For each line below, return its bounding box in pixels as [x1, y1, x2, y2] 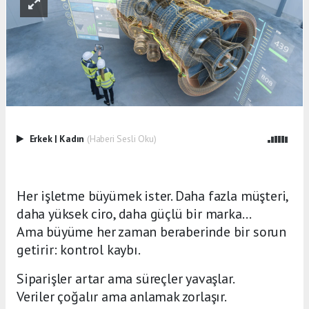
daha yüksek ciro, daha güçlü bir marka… [17, 204, 252, 223]
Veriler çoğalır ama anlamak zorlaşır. [17, 287, 227, 306]
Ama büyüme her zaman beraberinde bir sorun [17, 222, 286, 241]
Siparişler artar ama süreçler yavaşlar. [17, 269, 235, 288]
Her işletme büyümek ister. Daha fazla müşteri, [17, 186, 288, 205]
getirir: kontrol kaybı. [17, 240, 141, 259]
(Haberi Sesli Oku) [86, 132, 157, 145]
